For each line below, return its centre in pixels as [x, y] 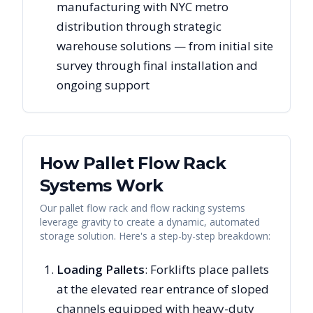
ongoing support [103, 85]
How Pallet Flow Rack [133, 163]
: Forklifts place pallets [207, 269]
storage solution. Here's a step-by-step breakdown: [155, 236]
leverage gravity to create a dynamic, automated [150, 222]
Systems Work [102, 185]
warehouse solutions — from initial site [165, 46]
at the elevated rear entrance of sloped [163, 289]
